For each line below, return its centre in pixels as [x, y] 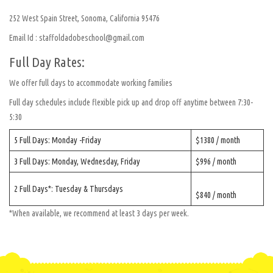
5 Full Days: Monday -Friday [58, 140]
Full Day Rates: [47, 62]
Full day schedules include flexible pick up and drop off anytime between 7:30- [131, 103]
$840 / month [216, 195]
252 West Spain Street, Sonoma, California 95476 [84, 19]
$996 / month [216, 162]
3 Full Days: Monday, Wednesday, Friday [77, 162]
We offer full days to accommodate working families [91, 83]
